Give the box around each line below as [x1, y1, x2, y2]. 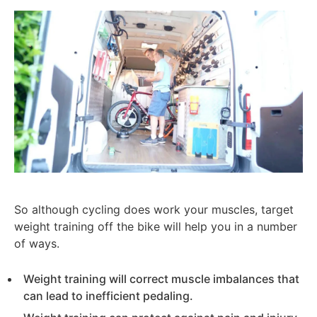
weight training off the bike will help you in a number [14, 219, 297, 234]
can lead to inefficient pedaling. [23, 288, 196, 303]
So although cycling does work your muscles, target [14, 202, 294, 217]
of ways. [14, 236, 63, 250]
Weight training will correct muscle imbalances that [23, 271, 299, 286]
